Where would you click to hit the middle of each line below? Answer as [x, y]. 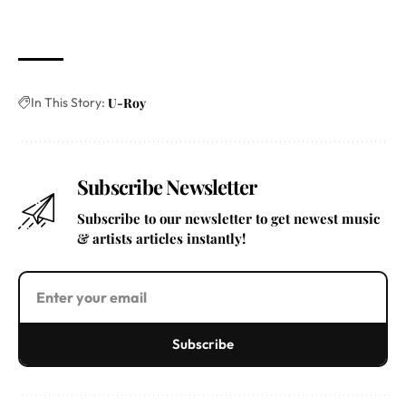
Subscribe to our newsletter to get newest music [228, 219]
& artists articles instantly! [161, 239]
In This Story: [68, 103]
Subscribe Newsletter [167, 187]
